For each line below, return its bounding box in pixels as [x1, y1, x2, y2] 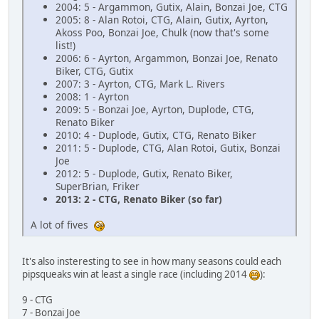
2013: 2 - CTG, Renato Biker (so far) [56, 192, 222, 206]
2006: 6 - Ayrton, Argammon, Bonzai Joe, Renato [56, 51, 278, 66]
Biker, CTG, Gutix [56, 64, 133, 78]
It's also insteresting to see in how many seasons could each [22, 255, 281, 268]
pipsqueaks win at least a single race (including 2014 [22, 268, 249, 281]
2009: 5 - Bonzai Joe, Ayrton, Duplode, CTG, [56, 103, 254, 117]
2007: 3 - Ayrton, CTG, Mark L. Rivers [56, 77, 225, 91]
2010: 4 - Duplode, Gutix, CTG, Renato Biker [56, 128, 256, 142]
